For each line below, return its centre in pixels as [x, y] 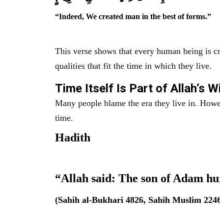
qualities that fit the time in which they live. [133, 66]
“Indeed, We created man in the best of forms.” [133, 16]
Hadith [73, 137]
